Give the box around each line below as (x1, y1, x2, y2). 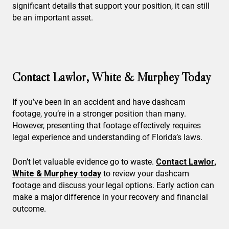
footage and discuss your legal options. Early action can (12, 180, 214, 191)
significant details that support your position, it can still (12, 1, 210, 11)
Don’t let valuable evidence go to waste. (12, 157, 156, 167)
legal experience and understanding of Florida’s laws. (12, 132, 202, 143)
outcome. (12, 204, 46, 214)
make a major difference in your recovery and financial (12, 192, 208, 202)
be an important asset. (12, 13, 93, 23)
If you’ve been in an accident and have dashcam (12, 97, 186, 107)
